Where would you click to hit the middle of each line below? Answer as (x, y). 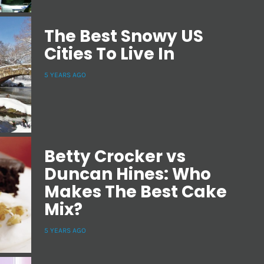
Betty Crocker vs (115, 156)
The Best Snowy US (124, 36)
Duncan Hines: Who (128, 174)
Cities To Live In (109, 54)
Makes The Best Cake (136, 192)
